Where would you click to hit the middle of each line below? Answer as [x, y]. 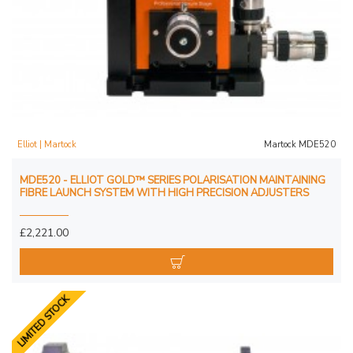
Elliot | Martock [47, 144]
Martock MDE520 [299, 144]
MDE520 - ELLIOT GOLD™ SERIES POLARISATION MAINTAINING [173, 180]
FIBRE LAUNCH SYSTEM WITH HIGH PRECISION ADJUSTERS [164, 193]
